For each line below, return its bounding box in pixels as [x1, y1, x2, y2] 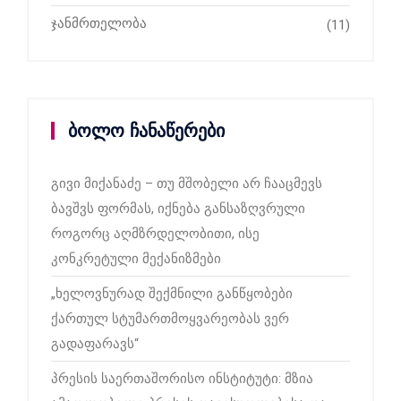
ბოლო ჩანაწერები [68, 121, 225, 141]
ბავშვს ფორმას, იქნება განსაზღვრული [51, 200, 305, 218]
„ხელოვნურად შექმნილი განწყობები [51, 286, 293, 303]
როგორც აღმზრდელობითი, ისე [51, 226, 260, 243]
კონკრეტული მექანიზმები [51, 251, 221, 268]
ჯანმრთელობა [51, 15, 147, 32]
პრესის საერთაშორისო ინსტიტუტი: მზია [51, 371, 313, 388]
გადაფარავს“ [51, 336, 139, 353]
